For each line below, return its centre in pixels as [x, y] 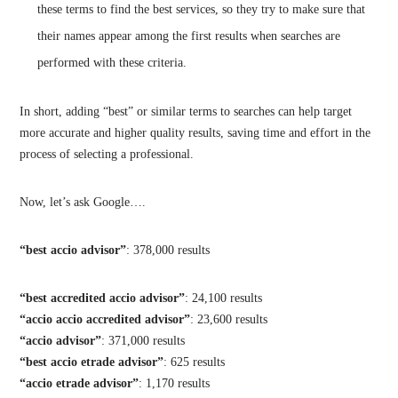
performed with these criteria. [112, 62]
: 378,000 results [168, 250]
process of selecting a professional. [107, 154]
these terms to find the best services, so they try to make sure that [202, 9]
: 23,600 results [229, 319]
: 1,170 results [175, 383]
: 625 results [195, 362]
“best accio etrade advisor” [92, 362]
